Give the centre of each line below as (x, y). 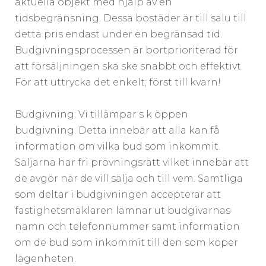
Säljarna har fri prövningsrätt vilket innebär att (132, 162)
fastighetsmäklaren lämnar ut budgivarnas (123, 210)
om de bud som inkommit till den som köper (126, 242)
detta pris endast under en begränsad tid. (118, 34)
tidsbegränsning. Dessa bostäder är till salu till (131, 18)
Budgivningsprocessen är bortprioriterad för (126, 50)
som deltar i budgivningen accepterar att (118, 194)
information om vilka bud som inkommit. (118, 146)
